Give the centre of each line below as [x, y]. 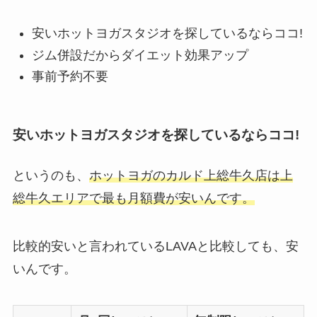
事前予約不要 [70, 77]
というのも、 [51, 175]
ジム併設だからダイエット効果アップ [140, 55]
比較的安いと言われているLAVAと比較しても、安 [155, 246]
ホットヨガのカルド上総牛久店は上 [191, 175]
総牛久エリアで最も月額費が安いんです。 [133, 198]
